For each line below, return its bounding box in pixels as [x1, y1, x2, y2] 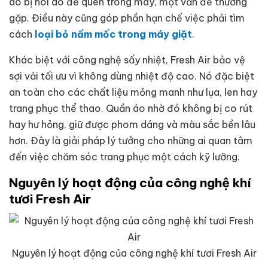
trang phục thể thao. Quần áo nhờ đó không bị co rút [9, 102, 252, 114]
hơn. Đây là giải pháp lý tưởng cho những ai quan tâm [9, 134, 252, 147]
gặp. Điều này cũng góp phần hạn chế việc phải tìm [9, 11, 245, 24]
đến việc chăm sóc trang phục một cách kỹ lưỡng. [9, 150, 240, 163]
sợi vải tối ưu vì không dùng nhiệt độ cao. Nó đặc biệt [9, 69, 254, 82]
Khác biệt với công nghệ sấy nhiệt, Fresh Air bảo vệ [9, 53, 245, 66]
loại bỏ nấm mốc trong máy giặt [35, 28, 192, 40]
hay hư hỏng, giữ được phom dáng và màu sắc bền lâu [9, 118, 255, 130]
